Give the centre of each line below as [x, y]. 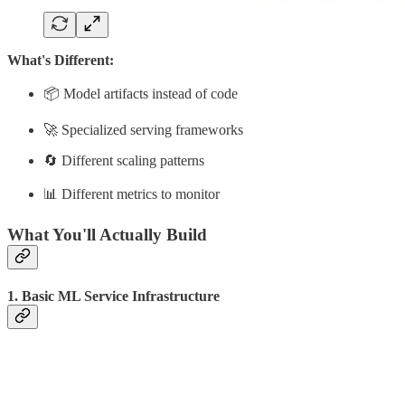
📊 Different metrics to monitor [132, 194]
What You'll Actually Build [107, 235]
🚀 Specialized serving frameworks [143, 130]
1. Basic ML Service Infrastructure [113, 297]
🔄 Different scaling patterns [124, 161]
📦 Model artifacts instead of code [141, 94]
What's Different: [61, 61]
